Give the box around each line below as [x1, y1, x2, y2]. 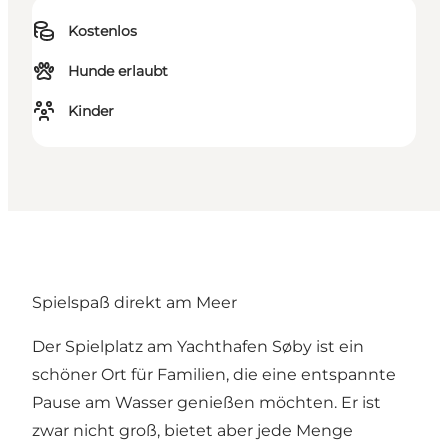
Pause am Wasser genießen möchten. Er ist [32, 392, 381, 412]
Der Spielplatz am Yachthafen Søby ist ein [32, 336, 364, 356]
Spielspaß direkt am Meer [32, 292, 237, 312]
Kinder [68, 102, 114, 121]
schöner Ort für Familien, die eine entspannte [32, 364, 396, 384]
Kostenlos [68, 22, 137, 41]
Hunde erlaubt [68, 62, 168, 81]
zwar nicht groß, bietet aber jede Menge [32, 420, 353, 440]
